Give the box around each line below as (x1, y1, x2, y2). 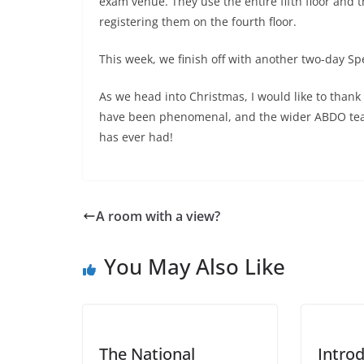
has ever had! (99, 128, 173, 145)
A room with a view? (96, 206, 220, 225)
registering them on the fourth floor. (99, 13, 297, 29)
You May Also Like (104, 251, 285, 281)
